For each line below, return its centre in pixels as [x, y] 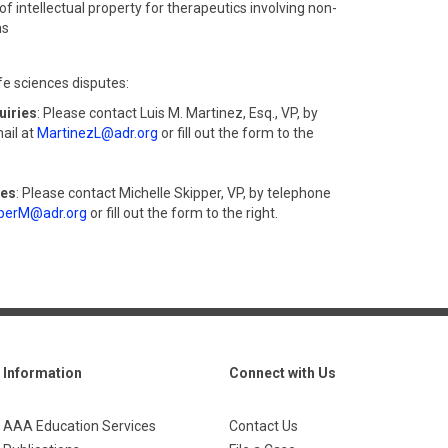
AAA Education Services [79, 426]
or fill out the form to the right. [182, 213]
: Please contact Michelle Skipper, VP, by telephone [173, 193]
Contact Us [263, 426]
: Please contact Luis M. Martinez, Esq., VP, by [177, 113]
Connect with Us [282, 373]
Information [42, 373]
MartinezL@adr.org [97, 133]
